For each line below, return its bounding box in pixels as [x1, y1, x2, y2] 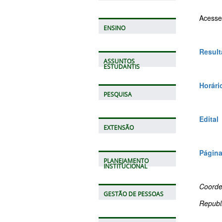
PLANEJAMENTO [103, 157, 149, 165]
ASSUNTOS [103, 57, 135, 65]
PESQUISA [103, 90, 132, 98]
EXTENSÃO [103, 123, 134, 131]
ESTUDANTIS [103, 62, 140, 70]
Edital [199, 114, 219, 124]
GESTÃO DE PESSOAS [103, 190, 164, 198]
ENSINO [103, 24, 125, 32]
